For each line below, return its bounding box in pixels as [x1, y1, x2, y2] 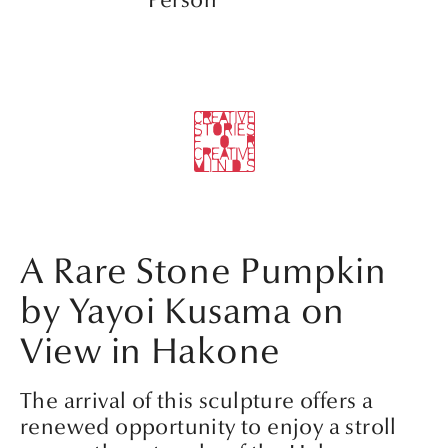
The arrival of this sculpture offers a [20, 388, 374, 415]
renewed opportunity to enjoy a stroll [20, 414, 397, 441]
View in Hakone [20, 330, 282, 374]
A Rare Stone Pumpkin [20, 250, 387, 294]
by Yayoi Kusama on [20, 290, 345, 334]
